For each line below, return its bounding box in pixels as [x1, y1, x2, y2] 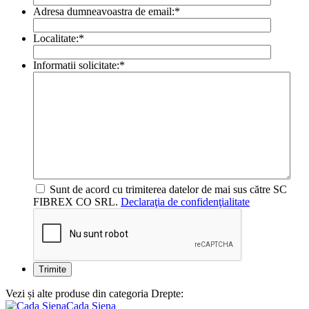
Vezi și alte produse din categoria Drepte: [6, 287, 183, 299]
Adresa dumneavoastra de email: [33, 5, 175, 17]
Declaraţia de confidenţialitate [121, 195, 250, 208]
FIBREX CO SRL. [33, 195, 121, 208]
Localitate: [33, 32, 79, 44]
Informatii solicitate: [33, 59, 119, 71]
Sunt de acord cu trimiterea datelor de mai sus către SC [47, 183, 287, 195]
